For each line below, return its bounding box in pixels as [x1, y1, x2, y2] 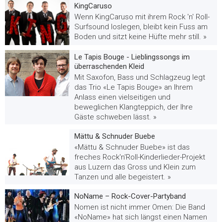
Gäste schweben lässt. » [74, 112, 157, 121]
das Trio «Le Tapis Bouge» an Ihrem [74, 82, 193, 92]
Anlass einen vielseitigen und [74, 92, 170, 102]
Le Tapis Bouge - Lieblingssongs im [74, 52, 190, 61]
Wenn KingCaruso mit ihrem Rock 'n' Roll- [74, 12, 210, 21]
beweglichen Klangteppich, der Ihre [74, 102, 193, 111]
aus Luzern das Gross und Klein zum [74, 162, 196, 171]
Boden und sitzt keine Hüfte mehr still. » [74, 32, 207, 41]
